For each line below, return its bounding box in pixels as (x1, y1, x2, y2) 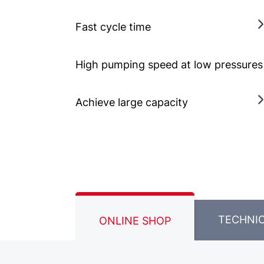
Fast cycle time (75, 20, 151, 33)
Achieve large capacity (75, 95, 189, 108)
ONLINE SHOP (99, 214, 171, 227)
